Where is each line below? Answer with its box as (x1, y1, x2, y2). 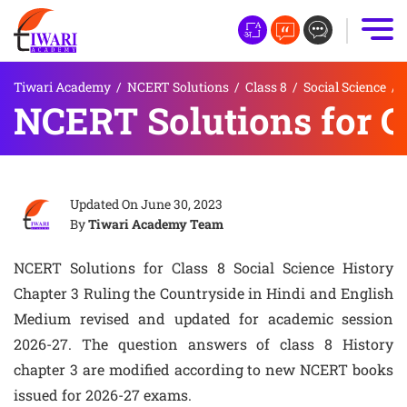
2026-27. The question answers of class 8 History (14, 334, 393, 353)
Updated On (70, 195, 141, 213)
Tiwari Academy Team (88, 215, 223, 233)
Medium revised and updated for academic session (14, 309, 393, 328)
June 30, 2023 (141, 195, 223, 213)
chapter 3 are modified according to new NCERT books (14, 360, 393, 379)
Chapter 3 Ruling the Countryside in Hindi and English (14, 283, 393, 303)
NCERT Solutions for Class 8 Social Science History (14, 258, 393, 277)
